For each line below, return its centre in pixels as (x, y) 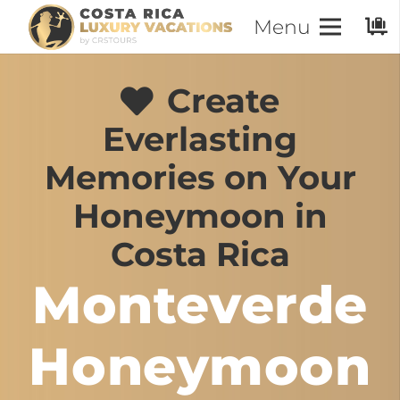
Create (223, 101)
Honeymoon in (200, 217)
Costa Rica (200, 255)
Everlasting (200, 140)
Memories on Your (200, 178)
